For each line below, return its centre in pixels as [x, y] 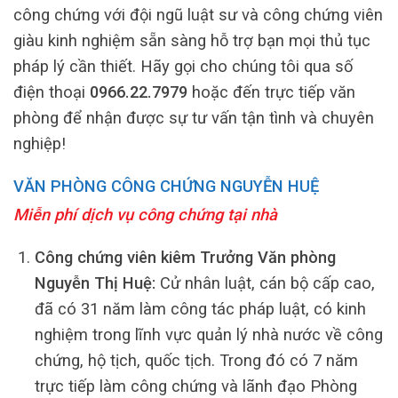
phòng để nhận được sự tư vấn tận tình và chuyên [194, 118]
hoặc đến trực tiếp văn [271, 92]
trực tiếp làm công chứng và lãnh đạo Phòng [195, 386]
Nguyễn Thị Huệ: [95, 283]
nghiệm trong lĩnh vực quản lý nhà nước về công [208, 334]
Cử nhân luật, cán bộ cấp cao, [265, 283]
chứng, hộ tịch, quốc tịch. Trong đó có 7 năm [196, 360]
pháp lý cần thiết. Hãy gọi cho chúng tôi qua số [183, 67]
